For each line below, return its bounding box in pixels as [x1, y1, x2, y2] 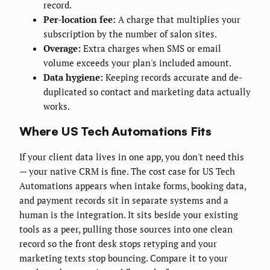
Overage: [43, 42, 81, 55]
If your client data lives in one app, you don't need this [19, 150, 244, 163]
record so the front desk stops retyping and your [19, 237, 217, 250]
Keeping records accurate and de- [103, 71, 242, 84]
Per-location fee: [43, 13, 116, 26]
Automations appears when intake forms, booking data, [19, 179, 246, 192]
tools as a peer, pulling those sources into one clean [19, 222, 233, 235]
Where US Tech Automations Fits [19, 123, 212, 139]
